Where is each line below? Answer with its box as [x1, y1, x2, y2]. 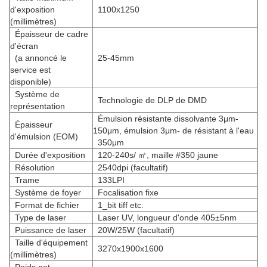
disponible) [10, 77, 51, 86]
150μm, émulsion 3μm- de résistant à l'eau [93, 126, 256, 135]
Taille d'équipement [10, 238, 88, 247]
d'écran [10, 41, 38, 51]
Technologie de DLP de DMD [93, 95, 207, 105]
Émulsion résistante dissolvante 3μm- [93, 114, 238, 123]
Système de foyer [10, 188, 81, 197]
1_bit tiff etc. [93, 200, 144, 210]
